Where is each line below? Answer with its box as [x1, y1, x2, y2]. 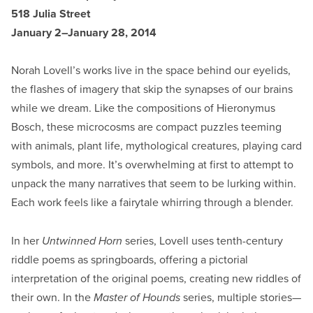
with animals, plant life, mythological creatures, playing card [11, 139, 302, 154]
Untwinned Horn [42, 233, 122, 248]
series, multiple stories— [180, 290, 301, 305]
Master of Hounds [94, 290, 180, 305]
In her [11, 233, 42, 248]
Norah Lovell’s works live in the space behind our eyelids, [11, 64, 291, 78]
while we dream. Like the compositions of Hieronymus [11, 101, 275, 116]
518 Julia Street [11, 7, 90, 22]
